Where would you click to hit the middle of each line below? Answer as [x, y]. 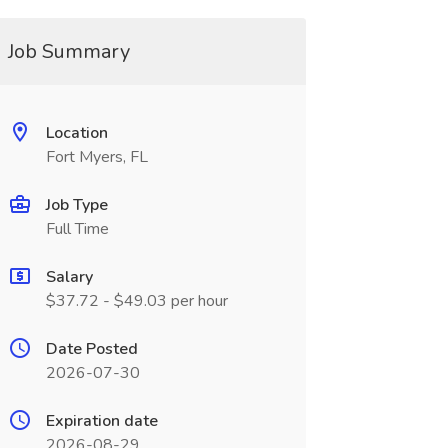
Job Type [76, 205]
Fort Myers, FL [96, 157]
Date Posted [91, 349]
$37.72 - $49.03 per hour [136, 301]
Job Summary [68, 51]
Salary [69, 277]
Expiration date [101, 421]
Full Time [77, 229]
